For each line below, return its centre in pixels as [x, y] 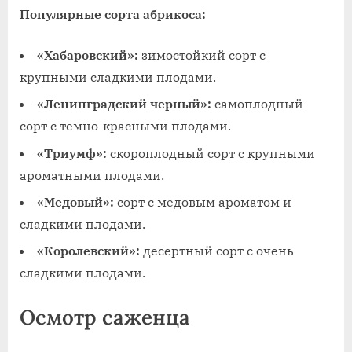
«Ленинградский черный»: [124, 104]
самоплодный [257, 104]
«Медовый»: [75, 202]
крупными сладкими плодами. [118, 77]
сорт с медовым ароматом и [203, 202]
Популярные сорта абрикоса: [113, 14]
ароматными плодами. [92, 175]
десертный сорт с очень [217, 251]
